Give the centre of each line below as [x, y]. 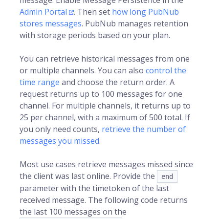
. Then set [93, 12]
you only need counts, [61, 129]
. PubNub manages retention [135, 23]
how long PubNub [145, 12]
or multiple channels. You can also [83, 70]
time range [40, 82]
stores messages [51, 23]
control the [166, 70]
